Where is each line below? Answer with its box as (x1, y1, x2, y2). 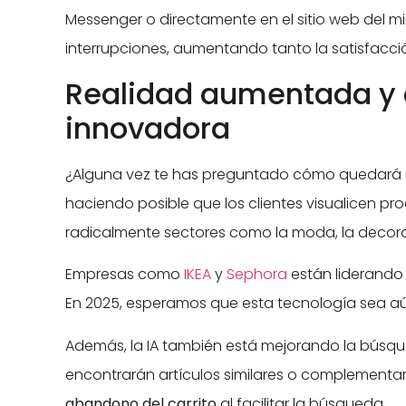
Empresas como (65, 264, 180, 285)
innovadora (65, 107, 230, 149)
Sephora (227, 264, 287, 285)
